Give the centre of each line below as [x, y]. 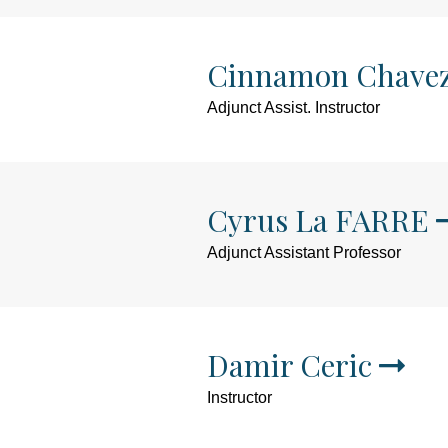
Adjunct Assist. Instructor [293, 107]
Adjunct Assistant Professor [304, 252]
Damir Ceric [289, 365]
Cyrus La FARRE [318, 220]
